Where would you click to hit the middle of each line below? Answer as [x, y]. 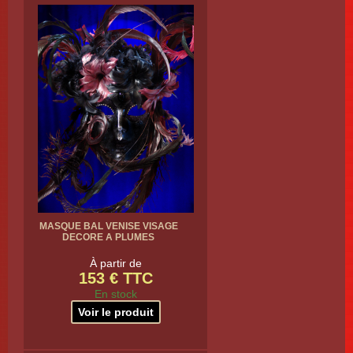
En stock [115, 294]
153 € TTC [115, 278]
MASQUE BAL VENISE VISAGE [108, 226]
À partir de [115, 263]
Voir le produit [115, 312]
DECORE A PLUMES [108, 237]
